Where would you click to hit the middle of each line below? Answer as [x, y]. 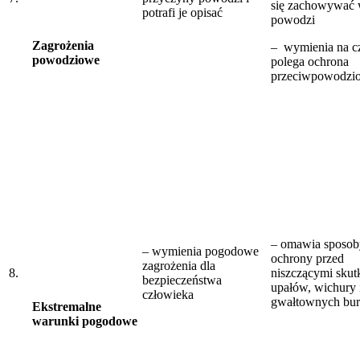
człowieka [168, 294]
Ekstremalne [67, 306]
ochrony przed [307, 258]
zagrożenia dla [179, 265]
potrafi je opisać [182, 12]
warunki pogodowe [85, 321]
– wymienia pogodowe [200, 251]
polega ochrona [310, 61]
